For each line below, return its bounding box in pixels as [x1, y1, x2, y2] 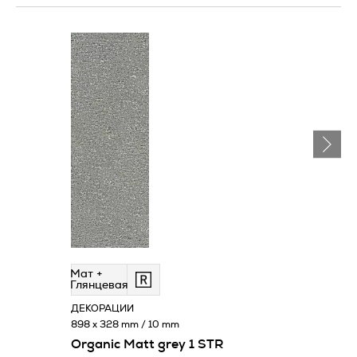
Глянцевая [70, 279, 128, 291]
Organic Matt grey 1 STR [71, 337, 224, 351]
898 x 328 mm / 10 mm [71, 319, 179, 329]
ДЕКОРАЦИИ [71, 303, 134, 313]
